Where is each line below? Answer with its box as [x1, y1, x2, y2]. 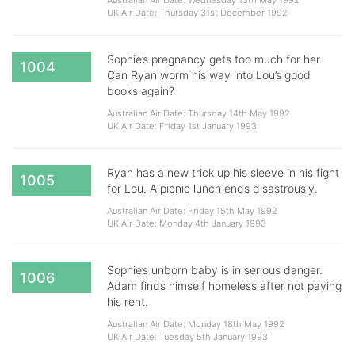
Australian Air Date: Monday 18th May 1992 [107, 319, 284, 330]
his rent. [107, 295, 148, 308]
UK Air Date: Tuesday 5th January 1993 [107, 331, 268, 342]
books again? [107, 84, 174, 97]
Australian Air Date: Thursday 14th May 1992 [107, 108, 290, 119]
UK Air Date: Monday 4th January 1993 [107, 218, 266, 229]
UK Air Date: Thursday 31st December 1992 [107, 7, 288, 18]
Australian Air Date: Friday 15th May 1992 [107, 205, 277, 216]
